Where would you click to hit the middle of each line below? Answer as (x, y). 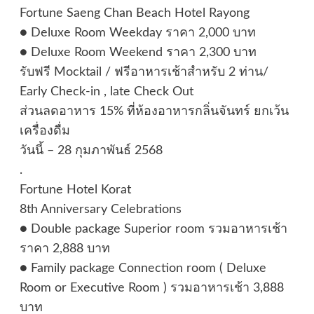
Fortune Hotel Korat (75, 190)
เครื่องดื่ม (45, 131)
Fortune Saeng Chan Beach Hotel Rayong (134, 14)
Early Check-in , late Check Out (106, 92)
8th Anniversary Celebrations (100, 210)
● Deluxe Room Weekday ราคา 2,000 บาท (137, 33)
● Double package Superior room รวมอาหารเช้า (153, 230)
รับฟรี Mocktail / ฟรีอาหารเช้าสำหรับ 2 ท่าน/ (144, 73)
